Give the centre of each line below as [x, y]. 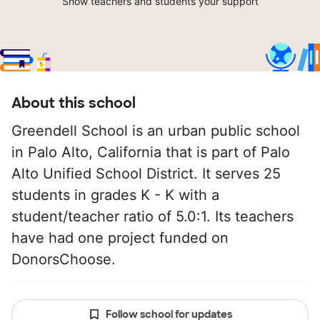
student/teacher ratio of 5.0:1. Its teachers [152, 217]
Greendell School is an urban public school [156, 131]
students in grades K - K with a [115, 195]
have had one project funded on [120, 238]
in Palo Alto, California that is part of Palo [151, 152]
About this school [74, 103]
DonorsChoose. [64, 260]
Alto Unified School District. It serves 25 [146, 174]
